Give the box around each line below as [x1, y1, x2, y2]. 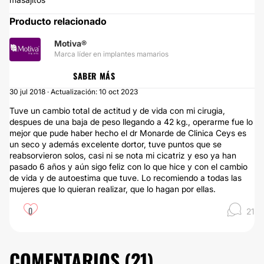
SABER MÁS [73, 70, 115, 82]
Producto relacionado [9, 15, 107, 27]
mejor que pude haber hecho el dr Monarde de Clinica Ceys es [9, 128, 246, 138]
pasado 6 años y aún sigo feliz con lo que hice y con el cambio [9, 161, 247, 171]
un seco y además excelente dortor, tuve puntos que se [9, 139, 222, 149]
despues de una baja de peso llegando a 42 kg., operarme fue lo [9, 117, 253, 127]
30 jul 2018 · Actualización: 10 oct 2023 [9, 87, 138, 96]
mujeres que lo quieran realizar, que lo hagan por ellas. [9, 184, 216, 194]
